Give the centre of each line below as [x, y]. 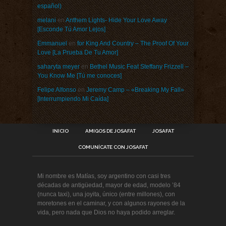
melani [47, 20]
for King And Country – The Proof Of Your [133, 43]
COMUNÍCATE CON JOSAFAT [113, 147]
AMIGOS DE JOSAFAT [110, 131]
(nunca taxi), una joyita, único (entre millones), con [106, 194]
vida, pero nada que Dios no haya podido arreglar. [106, 212]
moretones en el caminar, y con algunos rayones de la [111, 203]
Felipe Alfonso [57, 90]
